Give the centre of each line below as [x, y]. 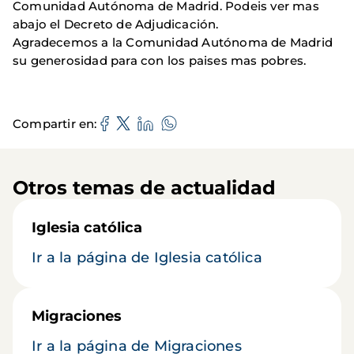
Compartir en [54, 123]
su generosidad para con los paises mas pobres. [160, 61]
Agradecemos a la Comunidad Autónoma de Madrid [173, 43]
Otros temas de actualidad [144, 188]
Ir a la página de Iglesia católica [147, 258]
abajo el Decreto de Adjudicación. [116, 24]
